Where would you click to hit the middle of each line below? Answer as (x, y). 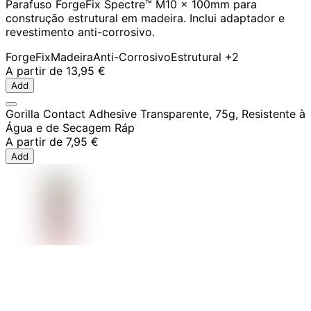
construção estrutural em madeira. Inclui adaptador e (145, 18)
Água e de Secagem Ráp (70, 128)
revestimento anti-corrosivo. (80, 32)
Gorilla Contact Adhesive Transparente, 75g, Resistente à (155, 114)
